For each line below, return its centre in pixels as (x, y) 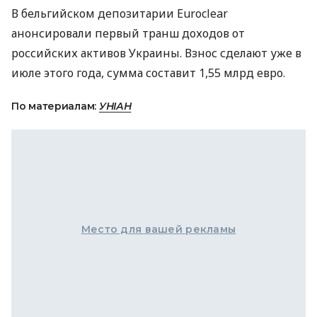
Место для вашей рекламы (158, 230)
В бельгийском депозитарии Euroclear (120, 14)
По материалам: (55, 106)
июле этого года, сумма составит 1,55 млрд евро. (148, 73)
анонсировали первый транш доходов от (128, 34)
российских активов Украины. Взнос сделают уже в (156, 53)
